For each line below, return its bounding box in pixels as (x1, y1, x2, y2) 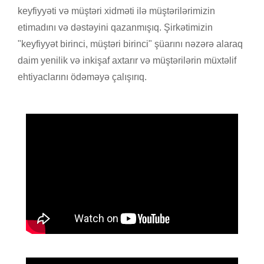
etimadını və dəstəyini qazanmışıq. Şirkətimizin (18, 22, 213, 32)
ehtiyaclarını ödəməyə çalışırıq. (18, 71, 147, 82)
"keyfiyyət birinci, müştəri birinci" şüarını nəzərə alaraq (18, 38, 243, 49)
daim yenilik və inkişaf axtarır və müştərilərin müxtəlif (18, 55, 236, 65)
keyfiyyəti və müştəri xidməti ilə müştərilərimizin (18, 5, 215, 16)
